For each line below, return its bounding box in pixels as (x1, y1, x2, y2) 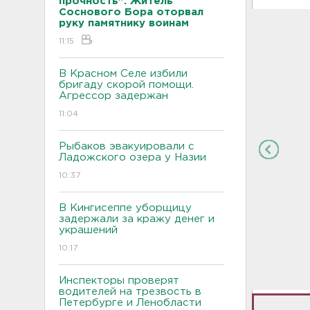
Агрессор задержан (59, 91, 168, 100)
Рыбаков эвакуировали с (59, 141, 194, 151)
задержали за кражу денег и (59, 214, 215, 224)
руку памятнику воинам (59, 18, 189, 28)
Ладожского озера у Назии (59, 152, 206, 162)
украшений (59, 225, 118, 235)
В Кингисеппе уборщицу (59, 203, 192, 212)
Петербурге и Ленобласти (59, 298, 201, 307)
